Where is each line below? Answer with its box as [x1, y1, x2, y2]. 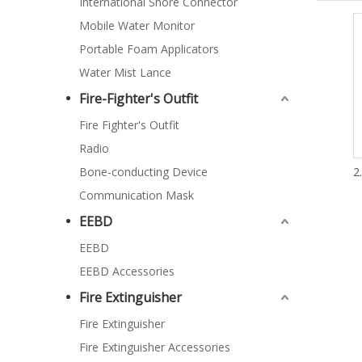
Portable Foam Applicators [79, 40, 219, 57]
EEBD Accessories [79, 263, 175, 279]
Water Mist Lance [79, 64, 171, 80]
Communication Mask [79, 187, 194, 203]
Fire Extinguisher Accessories [79, 339, 230, 355]
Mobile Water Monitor [79, 17, 195, 33]
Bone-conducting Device [79, 163, 208, 179]
